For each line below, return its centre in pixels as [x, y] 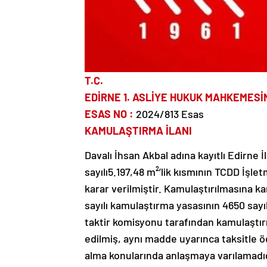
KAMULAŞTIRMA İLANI [138, 131]
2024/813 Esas [169, 114]
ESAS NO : [109, 114]
